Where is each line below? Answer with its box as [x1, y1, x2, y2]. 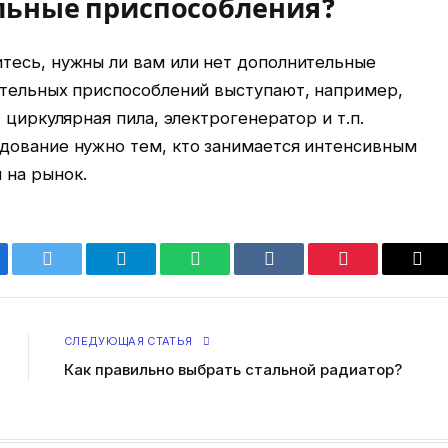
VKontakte [267, 263, 347, 284]
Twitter [45, 263, 98, 284]
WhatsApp [193, 263, 271, 284]
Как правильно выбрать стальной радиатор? [64, 360, 402, 380]
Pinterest [341, 263, 405, 284]
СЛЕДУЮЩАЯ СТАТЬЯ [64, 334, 196, 349]
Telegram [119, 263, 188, 284]
